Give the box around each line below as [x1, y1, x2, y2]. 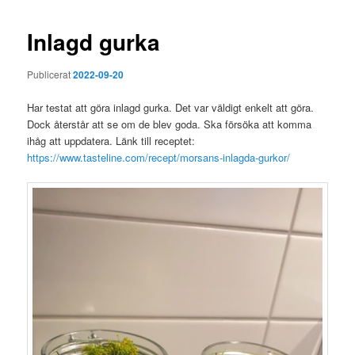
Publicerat [27, 67, 74, 82]
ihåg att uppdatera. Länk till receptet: [27, 132, 196, 148]
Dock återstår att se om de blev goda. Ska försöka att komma [27, 116, 312, 132]
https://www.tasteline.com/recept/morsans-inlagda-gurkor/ [27, 149, 291, 165]
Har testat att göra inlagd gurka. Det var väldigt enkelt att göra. [27, 99, 315, 115]
